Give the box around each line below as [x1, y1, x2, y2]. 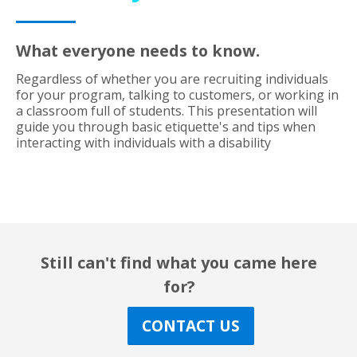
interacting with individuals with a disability [16, 134, 274, 151]
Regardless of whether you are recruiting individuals [16, 70, 328, 88]
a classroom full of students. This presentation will [16, 102, 317, 120]
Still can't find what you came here [40, 251, 317, 273]
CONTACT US [141, 315, 240, 336]
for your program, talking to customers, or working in [16, 86, 339, 104]
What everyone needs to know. [16, 40, 260, 61]
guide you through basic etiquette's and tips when [16, 118, 316, 135]
